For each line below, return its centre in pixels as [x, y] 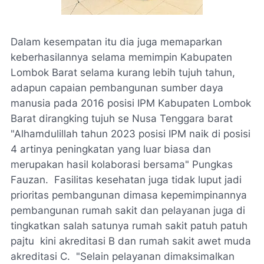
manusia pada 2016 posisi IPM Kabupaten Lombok [131, 103]
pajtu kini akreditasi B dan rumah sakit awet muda [131, 241]
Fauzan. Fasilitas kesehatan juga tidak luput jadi [126, 180]
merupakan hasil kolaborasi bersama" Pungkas [122, 164]
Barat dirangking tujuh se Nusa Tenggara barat [122, 118]
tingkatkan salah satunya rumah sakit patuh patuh [129, 226]
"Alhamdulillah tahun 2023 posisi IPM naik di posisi [131, 134]
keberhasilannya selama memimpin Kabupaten [121, 57]
